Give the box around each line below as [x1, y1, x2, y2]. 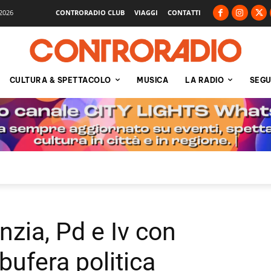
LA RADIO [185, 75, 224, 85]
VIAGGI [134, 7, 158, 17]
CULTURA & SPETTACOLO [9, 75, 111, 85]
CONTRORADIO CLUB [55, 7, 125, 17]
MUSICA [137, 75, 168, 85]
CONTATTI [167, 7, 201, 17]
